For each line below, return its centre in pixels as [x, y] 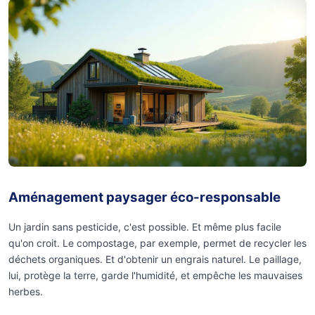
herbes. [26, 291]
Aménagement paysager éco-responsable [144, 197]
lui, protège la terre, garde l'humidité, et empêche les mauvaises [155, 275]
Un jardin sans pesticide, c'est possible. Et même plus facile [145, 226]
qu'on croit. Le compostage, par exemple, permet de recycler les [157, 243]
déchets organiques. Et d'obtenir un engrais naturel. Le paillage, [155, 259]
